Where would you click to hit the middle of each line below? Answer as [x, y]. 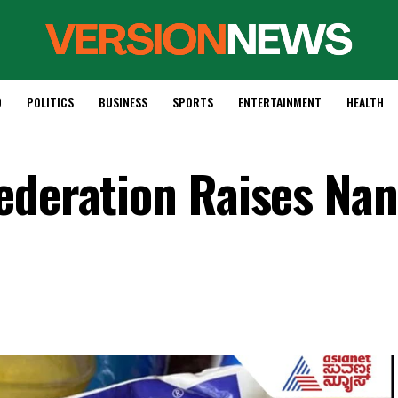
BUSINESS [123, 102]
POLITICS [50, 102]
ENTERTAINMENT [279, 102]
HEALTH [365, 102]
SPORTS [192, 102]
